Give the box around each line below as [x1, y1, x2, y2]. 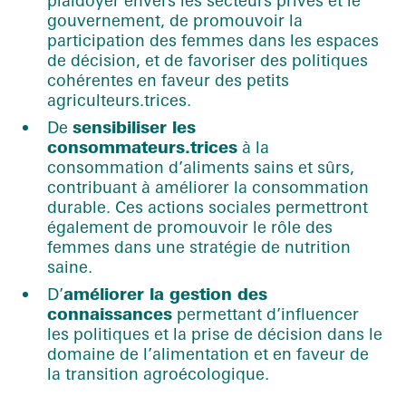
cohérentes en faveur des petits [47, 69, 289, 90]
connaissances [47, 303, 172, 324]
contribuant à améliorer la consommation [47, 176, 369, 197]
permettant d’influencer [172, 303, 359, 324]
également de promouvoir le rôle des [47, 216, 333, 237]
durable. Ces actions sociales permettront [47, 196, 368, 217]
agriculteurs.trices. [47, 89, 191, 110]
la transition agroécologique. [47, 362, 269, 383]
